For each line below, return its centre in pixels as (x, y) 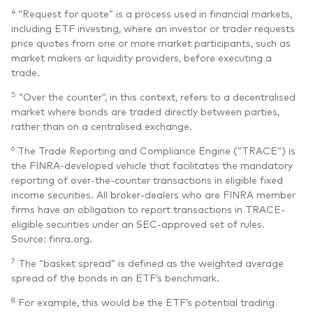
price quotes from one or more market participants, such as (151, 42)
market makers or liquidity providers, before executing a (141, 57)
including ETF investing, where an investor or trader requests (153, 28)
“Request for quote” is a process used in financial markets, (154, 13)
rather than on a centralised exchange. (102, 125)
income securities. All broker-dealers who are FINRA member (153, 194)
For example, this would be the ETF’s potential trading (145, 301)
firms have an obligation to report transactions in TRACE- (148, 209)
